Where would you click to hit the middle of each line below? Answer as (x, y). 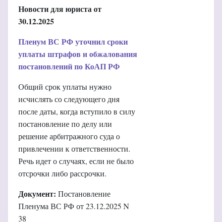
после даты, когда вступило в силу (77, 111)
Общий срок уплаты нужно (65, 86)
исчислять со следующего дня (69, 99)
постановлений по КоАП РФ (69, 66)
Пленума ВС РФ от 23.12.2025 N (74, 206)
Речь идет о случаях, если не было (76, 161)
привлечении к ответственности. (74, 148)
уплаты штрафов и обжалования (78, 54)
